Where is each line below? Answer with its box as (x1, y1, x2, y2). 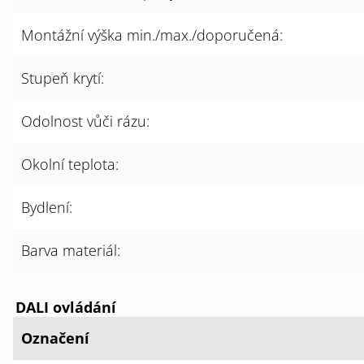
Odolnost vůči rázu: (21, 111, 149, 131)
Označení (21, 328, 89, 348)
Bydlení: (21, 197, 72, 217)
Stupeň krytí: (21, 68, 104, 88)
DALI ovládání (15, 297, 116, 317)
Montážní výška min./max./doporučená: (21, 25, 283, 45)
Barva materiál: (21, 240, 120, 260)
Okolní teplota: (21, 154, 119, 174)
